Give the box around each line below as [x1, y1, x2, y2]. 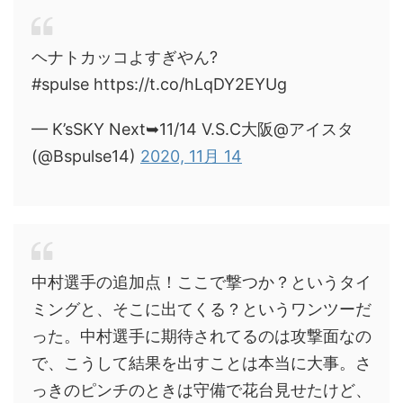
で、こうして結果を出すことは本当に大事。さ [31, 354, 372, 372]
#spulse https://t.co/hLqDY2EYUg [31, 75, 287, 94]
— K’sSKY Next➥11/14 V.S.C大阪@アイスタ [31, 120, 354, 139]
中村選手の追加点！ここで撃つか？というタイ [31, 273, 372, 291]
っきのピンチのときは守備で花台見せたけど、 [31, 381, 372, 399]
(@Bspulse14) [31, 147, 140, 166]
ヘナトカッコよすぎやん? [31, 48, 218, 67]
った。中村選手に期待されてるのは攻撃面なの [31, 327, 372, 345]
